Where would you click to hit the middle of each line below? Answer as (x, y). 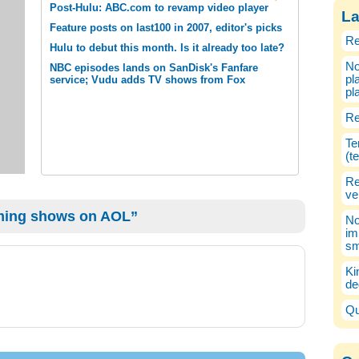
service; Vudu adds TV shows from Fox (147, 80)
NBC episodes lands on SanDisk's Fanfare (154, 68)
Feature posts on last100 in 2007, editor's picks (166, 28)
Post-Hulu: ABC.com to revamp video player (159, 8)
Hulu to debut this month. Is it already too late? (167, 48)
